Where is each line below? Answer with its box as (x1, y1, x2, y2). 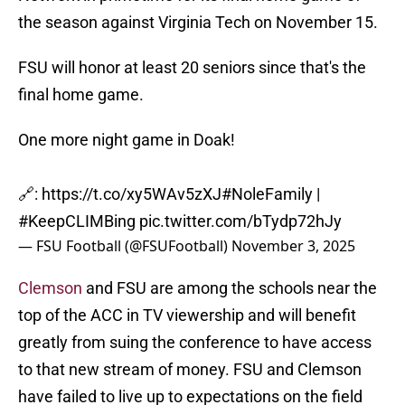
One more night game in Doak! (18, 130, 235, 150)
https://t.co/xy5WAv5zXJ (42, 184, 221, 204)
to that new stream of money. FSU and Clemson (18, 360, 362, 380)
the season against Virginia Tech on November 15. (18, 13, 378, 33)
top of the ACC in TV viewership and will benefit (18, 306, 356, 325)
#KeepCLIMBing (18, 212, 136, 231)
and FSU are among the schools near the (82, 278, 377, 298)
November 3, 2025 (231, 236, 355, 257)
